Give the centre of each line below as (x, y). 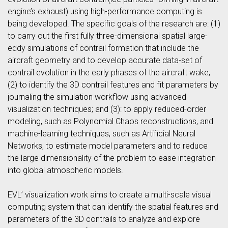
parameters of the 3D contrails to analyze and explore (104, 219)
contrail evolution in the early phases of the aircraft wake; (109, 73)
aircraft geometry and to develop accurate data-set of (105, 61)
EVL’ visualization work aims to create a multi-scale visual (110, 195)
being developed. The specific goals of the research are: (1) (114, 24)
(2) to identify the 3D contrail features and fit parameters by (113, 85)
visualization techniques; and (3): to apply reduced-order (107, 109)
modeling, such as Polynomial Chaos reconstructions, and (110, 122)
